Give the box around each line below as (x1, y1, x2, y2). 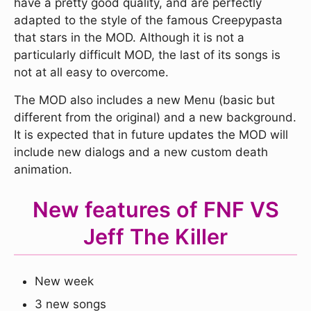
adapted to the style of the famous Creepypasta (14, 13, 283, 28)
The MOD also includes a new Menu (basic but (14, 93, 275, 108)
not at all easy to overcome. (14, 65, 169, 80)
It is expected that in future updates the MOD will (14, 128, 288, 142)
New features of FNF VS (32, 196, 279, 223)
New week (35, 274, 94, 289)
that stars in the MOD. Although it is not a (14, 31, 244, 45)
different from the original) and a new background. (14, 110, 296, 125)
